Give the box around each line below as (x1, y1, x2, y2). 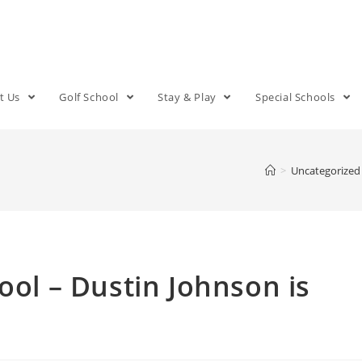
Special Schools (255, 90, 339, 104)
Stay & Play (158, 90, 220, 104)
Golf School (59, 90, 122, 104)
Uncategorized (291, 162, 360, 178)
